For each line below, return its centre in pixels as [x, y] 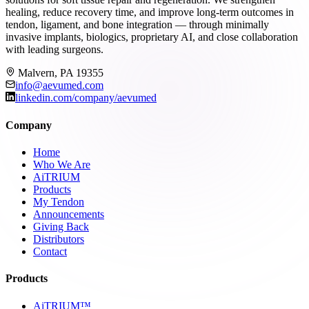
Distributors [59, 239]
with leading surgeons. [54, 50]
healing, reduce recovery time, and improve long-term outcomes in [150, 12]
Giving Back [61, 226]
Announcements [69, 214]
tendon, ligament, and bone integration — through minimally [137, 25]
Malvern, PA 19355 [61, 73]
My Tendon [59, 201]
